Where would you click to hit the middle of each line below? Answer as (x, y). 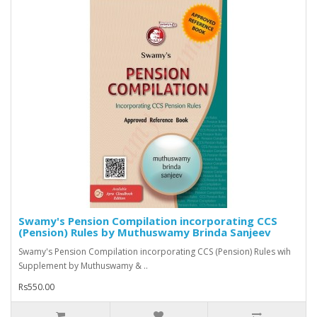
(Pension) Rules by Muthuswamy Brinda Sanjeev (145, 232)
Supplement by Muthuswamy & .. (83, 266)
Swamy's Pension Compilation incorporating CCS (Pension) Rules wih (155, 252)
